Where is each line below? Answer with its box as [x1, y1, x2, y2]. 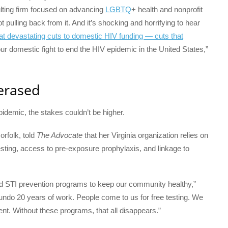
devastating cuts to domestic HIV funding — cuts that [5, 32, 183, 41]
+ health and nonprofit [131, 5, 203, 14]
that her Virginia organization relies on [82, 130, 208, 139]
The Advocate [37, 130, 82, 139]
